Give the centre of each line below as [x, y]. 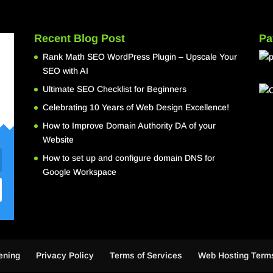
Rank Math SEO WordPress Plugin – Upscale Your [140, 56]
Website [58, 139]
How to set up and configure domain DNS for [129, 158]
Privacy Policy [65, 255]
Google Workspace [79, 172]
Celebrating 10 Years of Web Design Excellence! [136, 107]
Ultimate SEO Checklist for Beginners [114, 89]
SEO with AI [65, 70]
